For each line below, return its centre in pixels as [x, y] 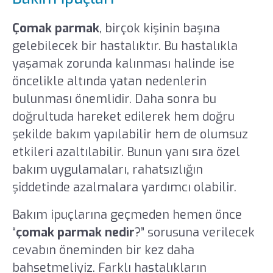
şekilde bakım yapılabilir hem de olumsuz [130, 135]
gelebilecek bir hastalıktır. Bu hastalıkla [125, 46]
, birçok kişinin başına [159, 29]
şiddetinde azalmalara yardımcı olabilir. [126, 188]
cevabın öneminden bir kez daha [103, 250]
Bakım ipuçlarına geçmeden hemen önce [127, 215]
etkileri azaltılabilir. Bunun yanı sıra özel [126, 152]
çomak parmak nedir [75, 233]
